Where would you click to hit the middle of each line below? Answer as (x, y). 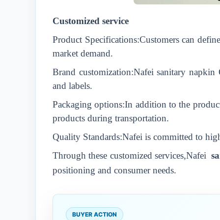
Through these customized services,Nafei (131, 155)
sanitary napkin (184, 72)
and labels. (72, 86)
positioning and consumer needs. (114, 170)
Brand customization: (93, 72)
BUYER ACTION (95, 214)
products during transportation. (111, 118)
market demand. (83, 53)
